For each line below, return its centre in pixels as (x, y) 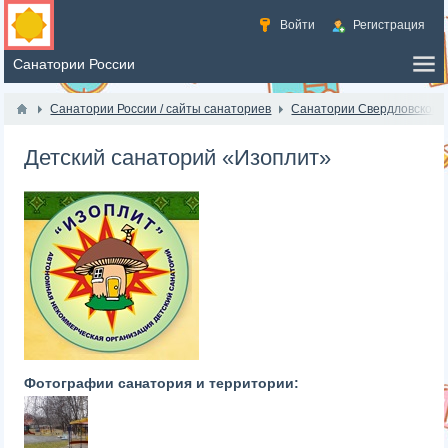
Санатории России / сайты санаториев (161, 109)
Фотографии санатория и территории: (162, 383)
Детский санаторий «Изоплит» (178, 157)
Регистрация (388, 25)
